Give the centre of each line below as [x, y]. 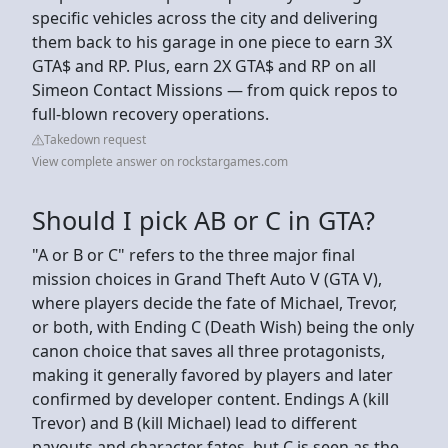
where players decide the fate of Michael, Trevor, [214, 302]
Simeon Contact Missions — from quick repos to [215, 89]
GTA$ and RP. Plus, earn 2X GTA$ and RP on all [204, 65]
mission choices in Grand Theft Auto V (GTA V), [207, 278]
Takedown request [95, 139]
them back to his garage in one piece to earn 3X [212, 41]
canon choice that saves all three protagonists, [208, 350]
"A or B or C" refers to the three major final [193, 254]
